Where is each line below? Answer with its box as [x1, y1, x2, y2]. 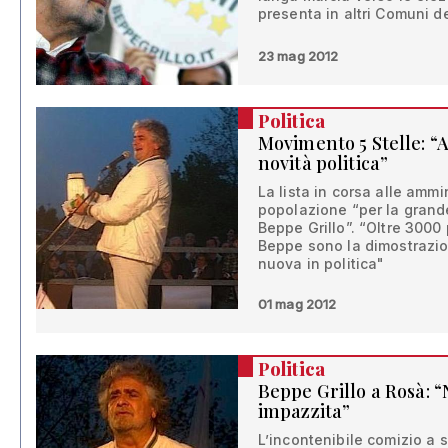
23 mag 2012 [257, 48, 339, 65]
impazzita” [257, 399, 351, 424]
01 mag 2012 [257, 296, 337, 313]
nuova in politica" [257, 255, 385, 273]
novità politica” [257, 151, 389, 176]
